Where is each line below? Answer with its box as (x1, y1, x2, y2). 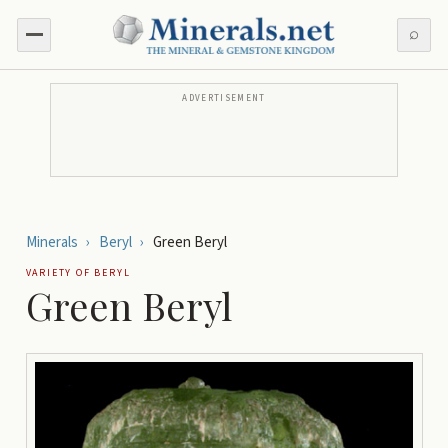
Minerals (25, 232, 78, 254)
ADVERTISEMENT (182, 92, 266, 106)
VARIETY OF (25, 266, 95, 280)
